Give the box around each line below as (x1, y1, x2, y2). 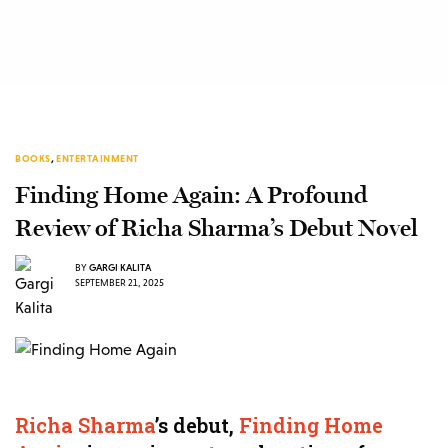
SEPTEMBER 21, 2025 (75, 276, 164, 288)
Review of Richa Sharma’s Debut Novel (15, 214, 418, 243)
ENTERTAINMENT (56, 153, 139, 164)
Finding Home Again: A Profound (15, 181, 368, 210)
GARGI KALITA (89, 261, 151, 273)
